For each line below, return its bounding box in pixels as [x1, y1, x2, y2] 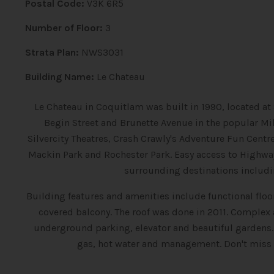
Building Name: [24, 71, 94, 83]
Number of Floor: [24, 22, 103, 34]
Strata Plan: [24, 46, 79, 58]
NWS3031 [81, 46, 124, 58]
